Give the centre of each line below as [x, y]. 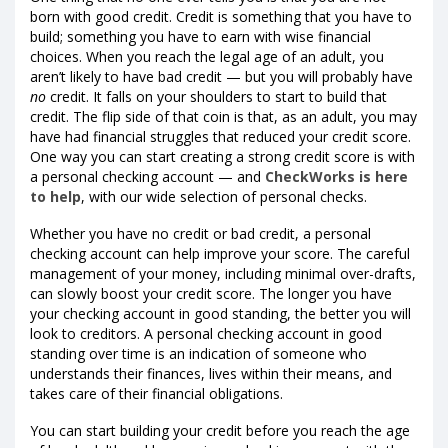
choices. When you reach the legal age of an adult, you [207, 56]
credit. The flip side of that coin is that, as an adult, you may [223, 116]
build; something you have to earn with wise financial [200, 36]
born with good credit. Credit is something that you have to [221, 16]
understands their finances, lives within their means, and [211, 373]
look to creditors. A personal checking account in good [206, 333]
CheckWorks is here [336, 176]
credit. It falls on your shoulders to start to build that [216, 96]
